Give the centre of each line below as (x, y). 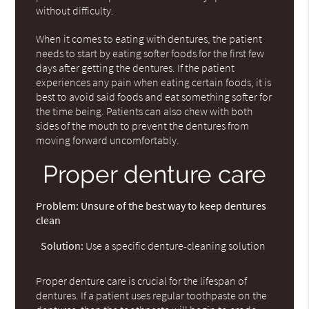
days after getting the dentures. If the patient (136, 67)
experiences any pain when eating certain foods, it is (154, 82)
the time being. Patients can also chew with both (144, 111)
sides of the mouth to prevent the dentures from (143, 125)
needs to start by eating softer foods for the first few (150, 53)
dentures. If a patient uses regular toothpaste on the (152, 295)
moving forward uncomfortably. (108, 140)
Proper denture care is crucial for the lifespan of (142, 280)
